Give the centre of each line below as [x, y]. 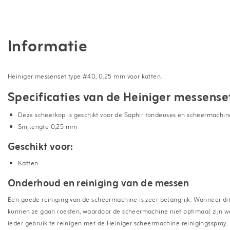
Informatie [48, 47]
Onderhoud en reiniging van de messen [99, 184]
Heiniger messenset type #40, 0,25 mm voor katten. [85, 77]
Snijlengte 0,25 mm [48, 127]
